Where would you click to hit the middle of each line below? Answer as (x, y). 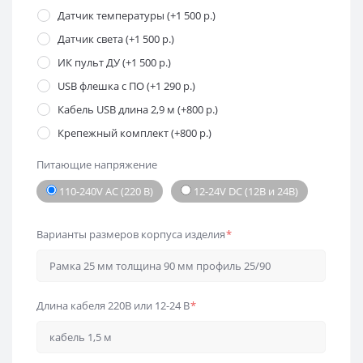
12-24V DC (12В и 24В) (245, 191)
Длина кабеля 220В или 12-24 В (113, 305)
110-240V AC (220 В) (105, 191)
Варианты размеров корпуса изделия (131, 234)
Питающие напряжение (97, 164)
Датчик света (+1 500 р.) (116, 38)
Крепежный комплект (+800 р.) (135, 132)
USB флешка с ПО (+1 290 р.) (126, 85)
